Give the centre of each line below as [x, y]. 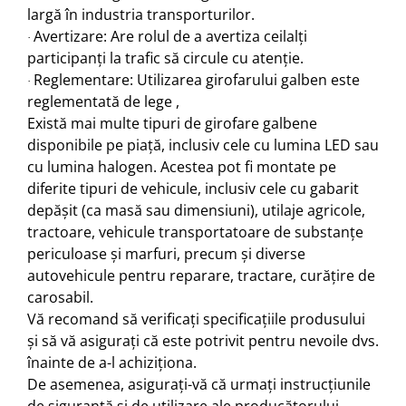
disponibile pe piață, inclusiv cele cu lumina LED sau [203, 145]
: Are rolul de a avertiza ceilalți [205, 36]
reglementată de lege [101, 101]
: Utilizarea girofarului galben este [245, 79]
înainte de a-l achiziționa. [112, 362]
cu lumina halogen [90, 166]
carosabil [58, 297]
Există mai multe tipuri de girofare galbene [172, 123]
